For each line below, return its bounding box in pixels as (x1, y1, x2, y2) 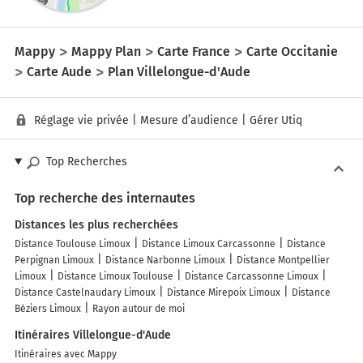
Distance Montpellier (237, 254, 330, 267)
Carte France (157, 43, 230, 59)
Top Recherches (45, 155, 127, 169)
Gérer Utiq (250, 113, 302, 128)
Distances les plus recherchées (15, 218, 178, 233)
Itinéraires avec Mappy (15, 348, 117, 361)
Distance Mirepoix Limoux (167, 287, 280, 299)
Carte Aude (27, 63, 92, 79)
